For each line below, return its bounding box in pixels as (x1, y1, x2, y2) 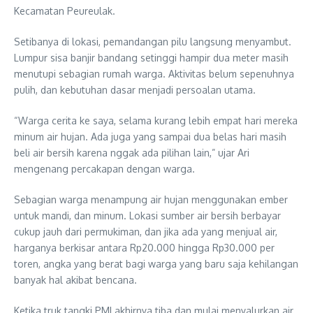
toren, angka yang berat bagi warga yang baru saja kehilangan (14, 258, 298, 270)
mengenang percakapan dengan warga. (14, 163, 195, 175)
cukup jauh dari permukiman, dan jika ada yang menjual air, (14, 226, 277, 238)
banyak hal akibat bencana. (14, 274, 137, 286)
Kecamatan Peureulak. (14, 5, 115, 17)
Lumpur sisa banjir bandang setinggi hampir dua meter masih (14, 52, 289, 64)
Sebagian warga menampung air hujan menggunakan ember (14, 194, 288, 206)
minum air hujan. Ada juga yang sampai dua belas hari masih (14, 131, 286, 143)
